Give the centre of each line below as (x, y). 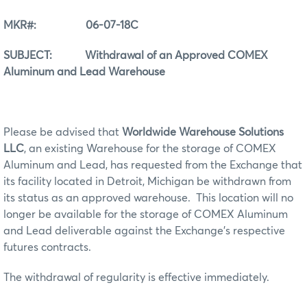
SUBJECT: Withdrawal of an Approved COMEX (136, 56)
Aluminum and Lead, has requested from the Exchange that (153, 165)
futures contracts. (47, 248)
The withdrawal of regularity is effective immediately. (136, 278)
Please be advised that (63, 133)
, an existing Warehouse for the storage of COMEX (150, 149)
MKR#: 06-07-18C (71, 26)
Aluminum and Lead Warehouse (84, 72)
